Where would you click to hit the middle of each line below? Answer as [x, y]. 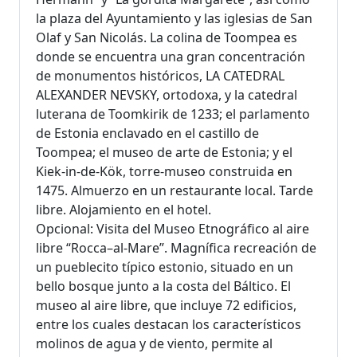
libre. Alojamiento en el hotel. [124, 210]
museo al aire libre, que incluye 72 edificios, [166, 306]
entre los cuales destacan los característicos [169, 325]
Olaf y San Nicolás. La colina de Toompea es [167, 38]
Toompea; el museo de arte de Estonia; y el [164, 153]
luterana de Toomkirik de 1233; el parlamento [173, 114]
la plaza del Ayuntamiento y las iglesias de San [174, 19]
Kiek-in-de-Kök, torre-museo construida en [164, 172]
